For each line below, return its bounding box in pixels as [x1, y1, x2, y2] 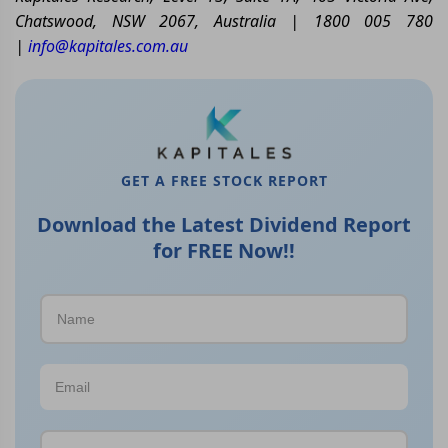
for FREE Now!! [153, 237, 295, 265]
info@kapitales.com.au [28, 34, 188, 57]
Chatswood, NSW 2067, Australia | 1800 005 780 [15, 9, 433, 32]
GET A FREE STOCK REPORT [120, 171, 328, 191]
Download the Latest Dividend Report [37, 211, 411, 239]
